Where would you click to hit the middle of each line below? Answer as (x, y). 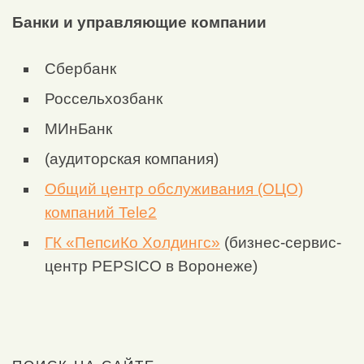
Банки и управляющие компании (139, 23)
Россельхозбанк (104, 99)
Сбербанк (80, 69)
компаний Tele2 (101, 213)
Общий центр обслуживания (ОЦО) (174, 189)
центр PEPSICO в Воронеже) (151, 266)
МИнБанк (78, 129)
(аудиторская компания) (132, 159)
